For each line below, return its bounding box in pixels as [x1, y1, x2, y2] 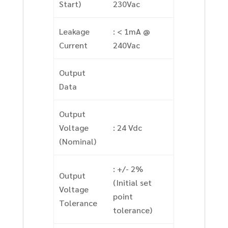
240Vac [112, 40, 140, 51]
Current [59, 40, 88, 51]
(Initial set [112, 177, 152, 188]
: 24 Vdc [112, 122, 142, 133]
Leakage [59, 26, 90, 37]
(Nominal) [59, 136, 96, 147]
